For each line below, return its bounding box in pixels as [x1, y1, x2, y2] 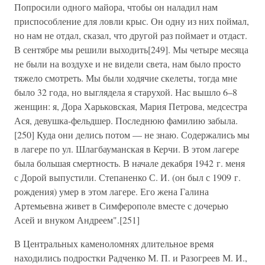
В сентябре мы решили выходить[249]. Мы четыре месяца [14, 43, 248, 56]
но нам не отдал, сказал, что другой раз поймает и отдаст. [14, 29, 247, 41]
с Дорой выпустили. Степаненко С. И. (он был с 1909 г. [14, 171, 241, 183]
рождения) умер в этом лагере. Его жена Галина [14, 185, 209, 198]
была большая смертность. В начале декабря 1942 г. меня [14, 157, 245, 169]
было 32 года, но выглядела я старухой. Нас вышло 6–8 [14, 86, 237, 98]
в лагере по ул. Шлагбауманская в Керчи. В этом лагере [14, 143, 239, 155]
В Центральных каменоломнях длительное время [14, 237, 214, 250]
